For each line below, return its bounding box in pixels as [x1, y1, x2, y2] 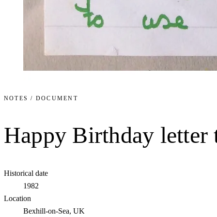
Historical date [4, 169, 48, 178]
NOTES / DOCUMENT [4, 95, 78, 102]
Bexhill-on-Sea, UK [23, 207, 85, 216]
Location [4, 194, 31, 203]
